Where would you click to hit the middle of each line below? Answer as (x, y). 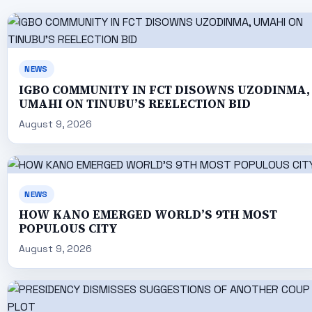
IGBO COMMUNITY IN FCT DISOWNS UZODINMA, (164, 90)
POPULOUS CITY (68, 228)
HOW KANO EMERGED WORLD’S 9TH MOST (148, 214)
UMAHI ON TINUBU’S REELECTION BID (134, 104)
